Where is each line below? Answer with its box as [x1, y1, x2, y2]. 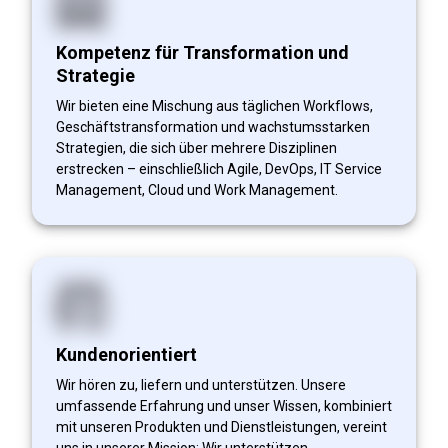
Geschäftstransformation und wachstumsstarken [56, 118, 370, 135]
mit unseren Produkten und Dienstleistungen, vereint [56, 418, 387, 435]
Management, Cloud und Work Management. [56, 181, 338, 198]
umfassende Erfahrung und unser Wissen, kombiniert [56, 397, 392, 414]
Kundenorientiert [56, 343, 197, 365]
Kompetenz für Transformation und [56, 41, 349, 63]
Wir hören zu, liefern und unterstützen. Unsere [56, 376, 346, 393]
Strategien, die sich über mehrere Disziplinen [56, 139, 337, 156]
